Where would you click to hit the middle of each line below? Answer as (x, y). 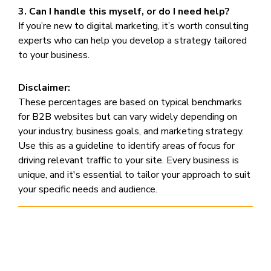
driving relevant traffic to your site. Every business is (129, 160)
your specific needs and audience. (88, 189)
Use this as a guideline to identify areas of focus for (126, 145)
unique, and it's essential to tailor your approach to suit (134, 175)
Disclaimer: (44, 87)
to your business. (54, 55)
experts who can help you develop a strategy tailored (132, 40)
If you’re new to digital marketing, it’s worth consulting (133, 26)
